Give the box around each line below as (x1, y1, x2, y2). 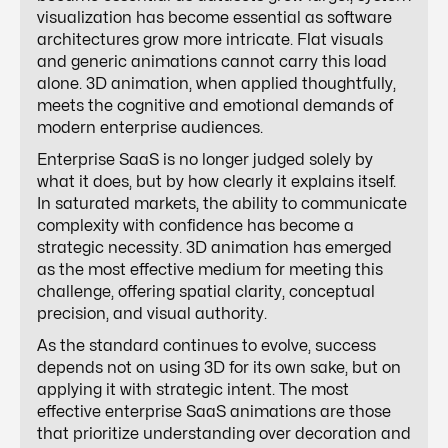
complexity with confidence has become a (37, 218, 354, 235)
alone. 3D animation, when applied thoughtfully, (37, 76, 396, 93)
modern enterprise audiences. (37, 120, 263, 137)
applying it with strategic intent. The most (37, 382, 349, 399)
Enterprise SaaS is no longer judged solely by (37, 152, 373, 169)
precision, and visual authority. (37, 306, 267, 323)
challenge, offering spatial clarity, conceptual (37, 284, 375, 301)
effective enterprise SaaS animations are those (37, 404, 391, 421)
